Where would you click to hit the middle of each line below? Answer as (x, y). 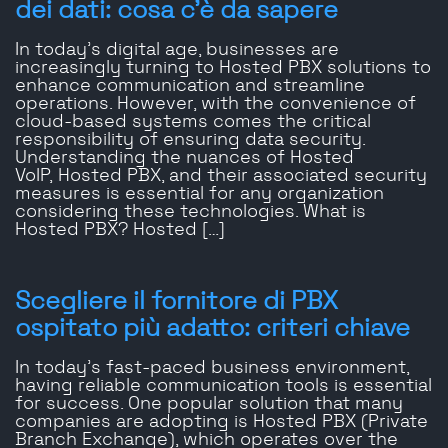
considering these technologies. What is (190, 212)
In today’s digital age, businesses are (177, 50)
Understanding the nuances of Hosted (184, 158)
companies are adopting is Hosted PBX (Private (221, 422)
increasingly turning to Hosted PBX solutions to (223, 68)
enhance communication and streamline (190, 86)
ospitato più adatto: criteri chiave (212, 329)
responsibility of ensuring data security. (190, 140)
